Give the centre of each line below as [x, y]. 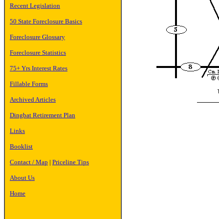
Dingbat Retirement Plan [43, 115]
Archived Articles [33, 99]
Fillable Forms [29, 84]
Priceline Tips [71, 162]
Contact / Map [29, 162]
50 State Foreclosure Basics [46, 21]
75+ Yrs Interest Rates [39, 68]
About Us [22, 178]
